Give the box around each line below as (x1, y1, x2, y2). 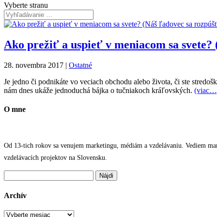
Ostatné (69, 61, 92, 69)
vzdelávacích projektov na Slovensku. (4, 154, 107, 162)
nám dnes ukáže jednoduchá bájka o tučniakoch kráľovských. (4, 86, 194, 94)
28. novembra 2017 (4, 61, 63, 69)
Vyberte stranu (4, 1, 48, 9)
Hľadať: (3, 170, 29, 179)
